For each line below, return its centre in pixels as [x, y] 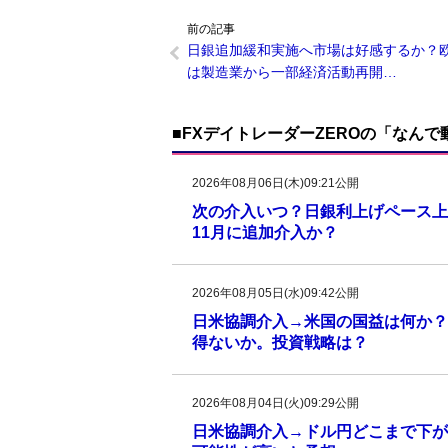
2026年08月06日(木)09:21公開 [275, 183]
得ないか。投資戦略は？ [280, 342]
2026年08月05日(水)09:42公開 [275, 293]
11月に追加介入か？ [265, 232]
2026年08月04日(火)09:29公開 [275, 403]
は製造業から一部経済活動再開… [292, 72]
